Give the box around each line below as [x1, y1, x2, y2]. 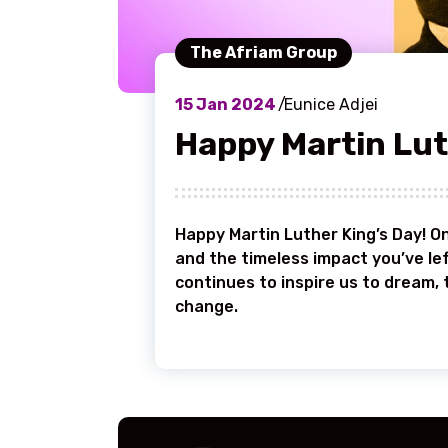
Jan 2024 [192, 95, 276, 114]
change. [174, 296, 246, 316]
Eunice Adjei [283, 95, 378, 114]
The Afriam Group [189, 43, 337, 62]
